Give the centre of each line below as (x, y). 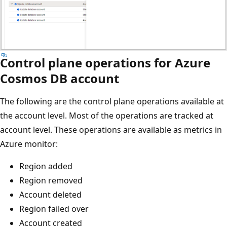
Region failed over (54, 209)
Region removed (51, 181)
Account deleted (50, 195)
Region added (46, 166)
